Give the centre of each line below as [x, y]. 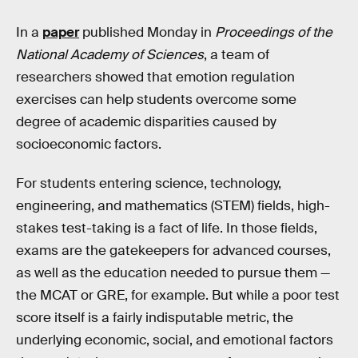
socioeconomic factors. [89, 144]
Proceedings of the [274, 32]
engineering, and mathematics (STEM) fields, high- [173, 206]
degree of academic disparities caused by [146, 121]
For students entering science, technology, [149, 184]
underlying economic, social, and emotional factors [175, 340]
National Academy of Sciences [110, 54]
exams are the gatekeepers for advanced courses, [173, 251]
